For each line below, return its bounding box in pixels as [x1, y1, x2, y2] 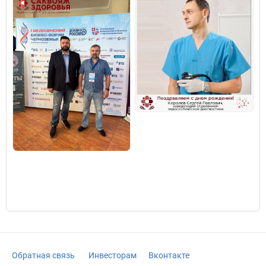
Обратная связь [12, 251, 75, 261]
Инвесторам [88, 251, 137, 261]
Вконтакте [148, 251, 189, 261]
